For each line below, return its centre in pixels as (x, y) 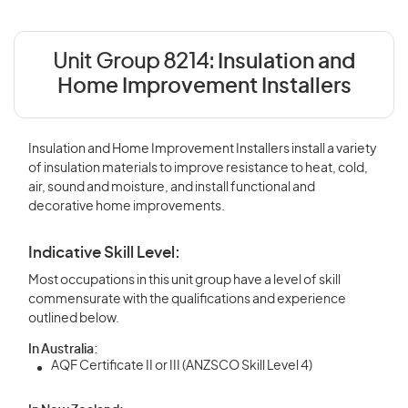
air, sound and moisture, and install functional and (172, 188)
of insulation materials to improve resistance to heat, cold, (198, 168)
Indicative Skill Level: (104, 253)
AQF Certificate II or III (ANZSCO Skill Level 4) (182, 366)
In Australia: (63, 350)
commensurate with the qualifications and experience (187, 300)
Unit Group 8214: (135, 62)
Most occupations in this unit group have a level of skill (184, 280)
